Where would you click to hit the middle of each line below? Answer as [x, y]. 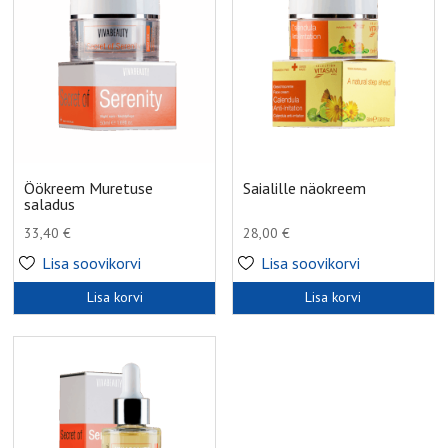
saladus [50, 204]
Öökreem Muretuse [89, 188]
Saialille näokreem [305, 188]
